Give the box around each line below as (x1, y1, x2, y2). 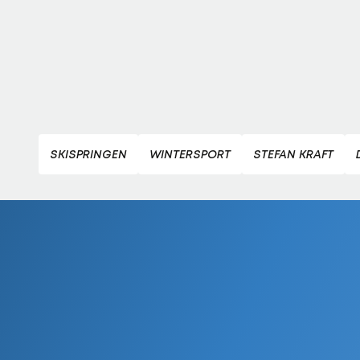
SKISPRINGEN (50, 146, 127, 161)
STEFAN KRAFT (253, 146, 333, 161)
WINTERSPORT (149, 146, 231, 161)
